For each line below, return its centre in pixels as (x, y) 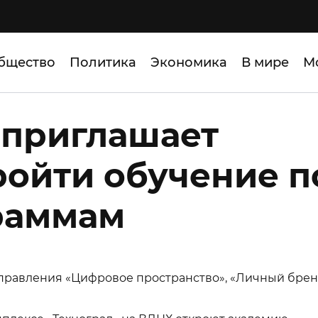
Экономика (189, 62)
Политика (103, 62)
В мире (265, 62)
